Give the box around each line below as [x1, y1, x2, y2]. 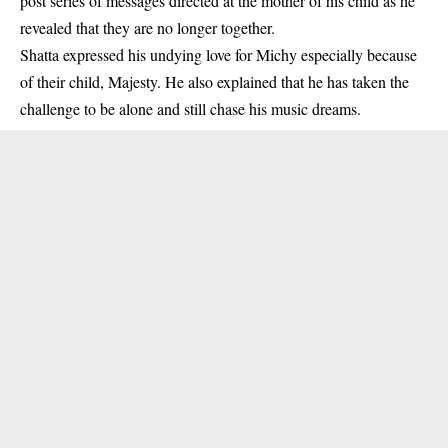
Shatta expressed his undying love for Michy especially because [20, 44, 417, 65]
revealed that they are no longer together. [20, 17, 275, 38]
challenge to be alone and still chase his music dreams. [20, 98, 361, 119]
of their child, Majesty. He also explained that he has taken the [20, 71, 409, 92]
